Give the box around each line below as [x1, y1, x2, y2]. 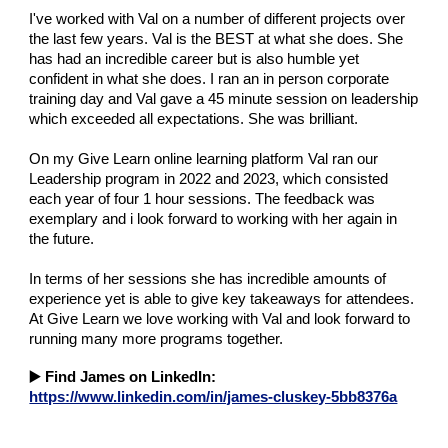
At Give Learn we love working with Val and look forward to [29, 311, 411, 327]
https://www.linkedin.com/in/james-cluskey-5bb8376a [29, 389, 398, 405]
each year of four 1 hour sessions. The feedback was [29, 191, 376, 207]
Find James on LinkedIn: [45, 369, 217, 385]
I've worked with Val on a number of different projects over [29, 11, 406, 27]
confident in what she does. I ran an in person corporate [29, 71, 390, 87]
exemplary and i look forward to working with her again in [29, 211, 398, 227]
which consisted [283, 171, 389, 187]
